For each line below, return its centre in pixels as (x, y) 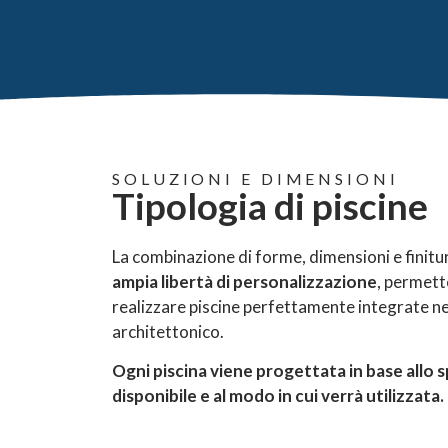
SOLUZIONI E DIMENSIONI (255, 178)
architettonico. (168, 331)
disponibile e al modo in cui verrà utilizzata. (278, 395)
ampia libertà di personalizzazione (244, 281)
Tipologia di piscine (270, 205)
